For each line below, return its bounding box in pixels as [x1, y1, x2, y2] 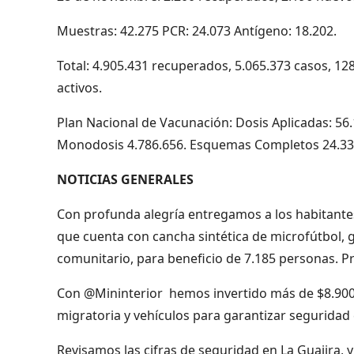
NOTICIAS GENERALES [57, 170, 194, 188]
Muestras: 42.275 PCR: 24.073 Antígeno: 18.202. [57, 21, 337, 40]
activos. [57, 78, 102, 96]
